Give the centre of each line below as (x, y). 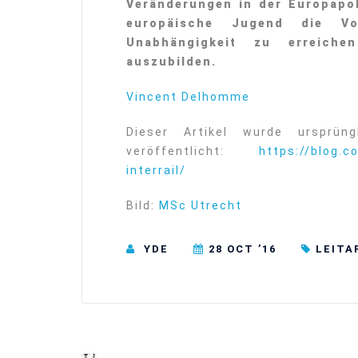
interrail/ (156, 171)
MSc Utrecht (199, 206)
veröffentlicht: (193, 151)
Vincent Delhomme (188, 97)
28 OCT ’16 (243, 249)
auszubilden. (171, 62)
